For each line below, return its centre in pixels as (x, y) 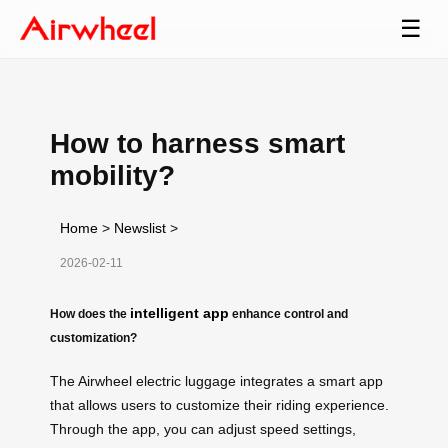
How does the (90, 313)
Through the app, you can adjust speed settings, (203, 428)
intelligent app (179, 312)
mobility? (112, 175)
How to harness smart (197, 143)
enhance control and (288, 313)
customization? (93, 337)
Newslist (140, 227)
